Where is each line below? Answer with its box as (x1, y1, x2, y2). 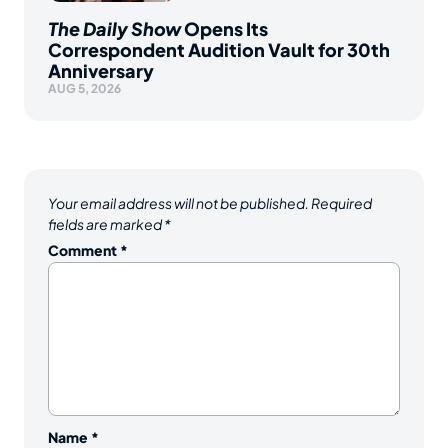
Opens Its (181, 16, 268, 40)
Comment (48, 240, 120, 259)
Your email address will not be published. (48, 193, 309, 212)
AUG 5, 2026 (48, 80, 121, 96)
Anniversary (48, 58, 154, 82)
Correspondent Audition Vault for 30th (48, 37, 390, 61)
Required (311, 193, 372, 212)
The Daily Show (48, 16, 181, 40)
